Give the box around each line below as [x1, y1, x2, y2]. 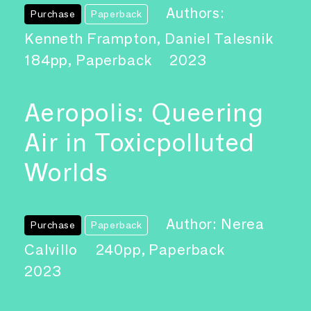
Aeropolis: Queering [24, 96, 264, 128]
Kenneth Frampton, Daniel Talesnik [24, 29, 274, 47]
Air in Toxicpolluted [24, 126, 255, 158]
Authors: [166, 3, 225, 22]
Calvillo [24, 241, 81, 259]
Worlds [24, 156, 108, 187]
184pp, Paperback [24, 51, 155, 69]
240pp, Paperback [95, 241, 226, 259]
